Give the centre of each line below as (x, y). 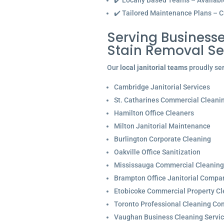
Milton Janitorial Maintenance (162, 126)
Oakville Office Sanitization (157, 152)
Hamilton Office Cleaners (154, 113)
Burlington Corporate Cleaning (162, 139)
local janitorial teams (153, 67)
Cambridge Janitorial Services (162, 87)
